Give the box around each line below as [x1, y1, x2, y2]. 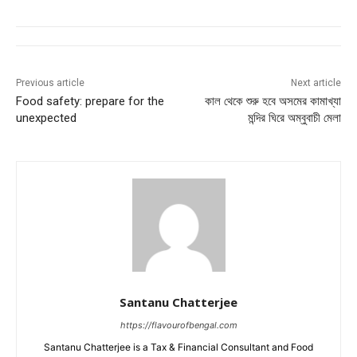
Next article [290, 77, 341, 89]
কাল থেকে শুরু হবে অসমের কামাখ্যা [204, 94, 341, 109]
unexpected [16, 111, 76, 126]
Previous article [16, 77, 84, 89]
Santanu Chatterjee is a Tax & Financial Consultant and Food [44, 341, 313, 354]
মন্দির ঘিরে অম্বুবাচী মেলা [247, 111, 341, 126]
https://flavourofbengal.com [120, 320, 237, 331]
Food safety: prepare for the [16, 94, 164, 109]
